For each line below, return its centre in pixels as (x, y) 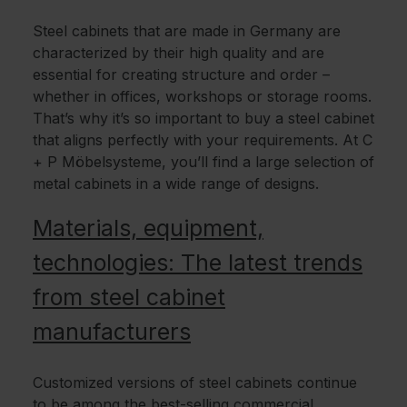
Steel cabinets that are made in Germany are (187, 31)
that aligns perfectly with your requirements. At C (203, 140)
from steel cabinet (129, 298)
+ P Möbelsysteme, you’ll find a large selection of (203, 162)
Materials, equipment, (148, 228)
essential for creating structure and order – (181, 75)
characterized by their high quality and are (179, 53)
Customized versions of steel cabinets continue (195, 383)
